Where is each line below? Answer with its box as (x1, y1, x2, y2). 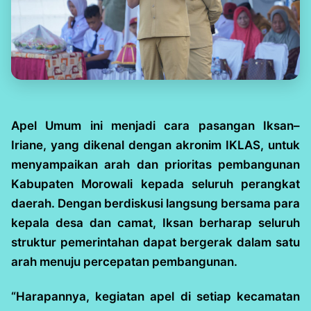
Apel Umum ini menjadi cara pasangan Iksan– (11, 118, 300, 133)
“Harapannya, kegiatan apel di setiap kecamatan (11, 289, 300, 303)
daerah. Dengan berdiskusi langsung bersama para (11, 196, 300, 210)
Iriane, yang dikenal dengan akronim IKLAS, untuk (11, 137, 300, 152)
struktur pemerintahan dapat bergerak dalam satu (11, 235, 300, 249)
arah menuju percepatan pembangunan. (11, 254, 237, 269)
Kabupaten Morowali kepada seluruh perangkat (11, 176, 300, 191)
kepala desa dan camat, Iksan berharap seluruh (11, 215, 300, 230)
